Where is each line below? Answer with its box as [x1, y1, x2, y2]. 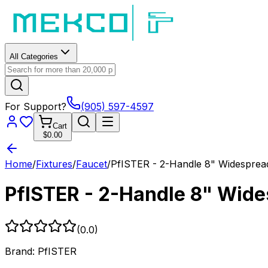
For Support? [5, 100, 66, 112]
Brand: [5, 245, 38, 257]
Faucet [76, 158, 107, 170]
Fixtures [36, 158, 72, 170]
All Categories [10, 52, 58, 61]
